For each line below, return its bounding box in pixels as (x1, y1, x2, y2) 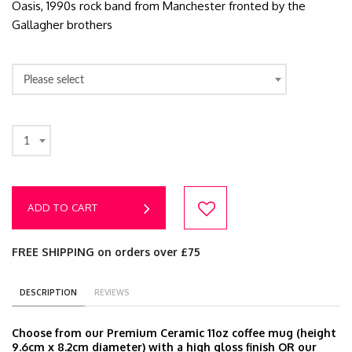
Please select (24, 74, 84, 85)
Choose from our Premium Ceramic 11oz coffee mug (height (12, 326, 336, 339)
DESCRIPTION (20, 288, 77, 297)
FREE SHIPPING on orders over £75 (12, 245, 200, 258)
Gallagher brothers (12, 17, 112, 32)
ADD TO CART (27, 201, 98, 214)
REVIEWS (94, 288, 130, 297)
